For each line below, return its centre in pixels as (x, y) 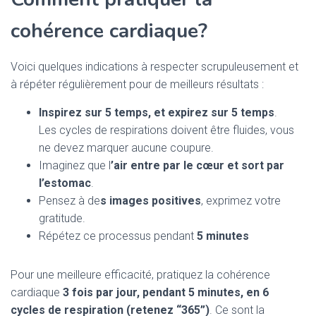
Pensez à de (69, 201)
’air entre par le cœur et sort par (197, 165)
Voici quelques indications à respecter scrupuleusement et (154, 67)
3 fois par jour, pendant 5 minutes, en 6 (166, 292)
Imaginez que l (75, 165)
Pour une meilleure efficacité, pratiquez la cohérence (140, 275)
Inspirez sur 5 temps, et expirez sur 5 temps (157, 113)
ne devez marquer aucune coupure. (128, 148)
